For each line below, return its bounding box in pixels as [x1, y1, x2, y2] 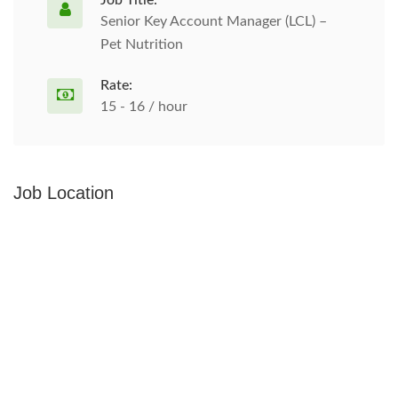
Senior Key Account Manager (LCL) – [100, 14, 327, 28]
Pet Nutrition [100, 37, 183, 52]
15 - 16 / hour [100, 99, 187, 114]
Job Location [13, 183, 114, 203]
